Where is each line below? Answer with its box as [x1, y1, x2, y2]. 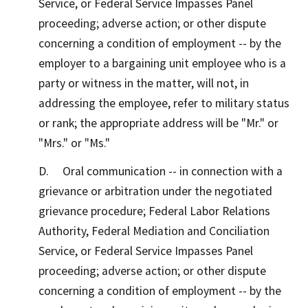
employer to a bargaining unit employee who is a [38, 56, 286, 71]
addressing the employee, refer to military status [38, 96, 289, 111]
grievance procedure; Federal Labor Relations [38, 203, 270, 219]
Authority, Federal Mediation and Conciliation [38, 223, 269, 239]
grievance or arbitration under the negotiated [38, 184, 272, 199]
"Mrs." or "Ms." [38, 135, 110, 151]
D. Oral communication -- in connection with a [38, 164, 283, 179]
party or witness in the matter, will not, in [38, 76, 249, 91]
